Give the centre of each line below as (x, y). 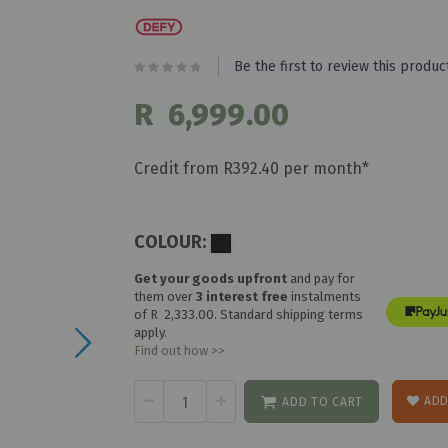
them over (165, 296)
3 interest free (244, 296)
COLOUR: (170, 241)
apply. (151, 332)
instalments (326, 296)
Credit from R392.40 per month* (252, 168)
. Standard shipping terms (289, 314)
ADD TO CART (322, 401)
